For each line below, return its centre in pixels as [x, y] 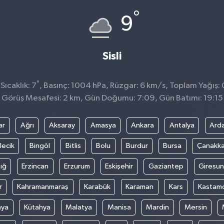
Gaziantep [166, 166]
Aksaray [62, 125]
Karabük [97, 187]
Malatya [79, 207]
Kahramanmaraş [43, 187]
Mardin [158, 207]
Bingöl [40, 146]
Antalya [182, 125]
